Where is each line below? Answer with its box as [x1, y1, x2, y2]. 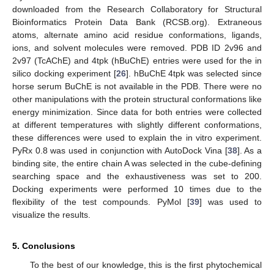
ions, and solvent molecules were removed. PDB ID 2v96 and [12, 42, 262, 53]
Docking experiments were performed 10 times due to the [12, 183, 262, 194]
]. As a [237, 145, 262, 155]
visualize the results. [12, 209, 91, 220]
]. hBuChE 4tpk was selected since [125, 68, 262, 78]
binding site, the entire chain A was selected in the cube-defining [12, 158, 262, 168]
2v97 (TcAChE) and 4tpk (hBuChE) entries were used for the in [12, 55, 262, 65]
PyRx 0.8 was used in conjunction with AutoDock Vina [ [12, 145, 228, 155]
